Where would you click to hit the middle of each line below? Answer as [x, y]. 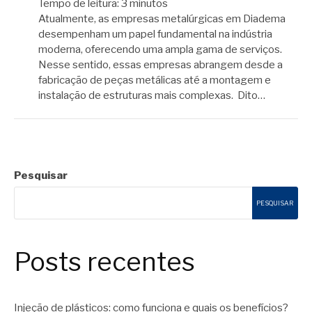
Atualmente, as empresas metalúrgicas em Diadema [162, 18]
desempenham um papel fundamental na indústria [155, 34]
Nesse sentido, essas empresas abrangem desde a [161, 64]
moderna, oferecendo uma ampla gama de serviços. [160, 49]
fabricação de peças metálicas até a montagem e [155, 80]
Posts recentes [104, 262]
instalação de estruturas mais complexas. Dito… [152, 95]
